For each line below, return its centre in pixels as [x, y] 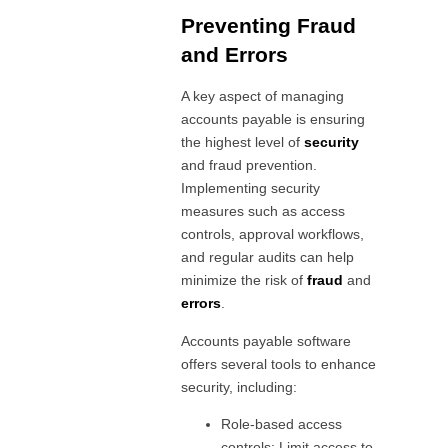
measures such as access [263, 211]
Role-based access [282, 424]
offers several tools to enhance [279, 363]
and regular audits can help [268, 257]
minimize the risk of [244, 280]
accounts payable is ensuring [273, 119]
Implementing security [251, 188]
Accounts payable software [266, 340]
